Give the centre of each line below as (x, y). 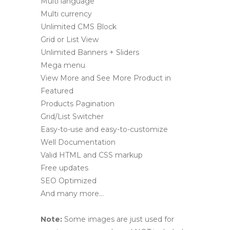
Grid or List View (70, 40)
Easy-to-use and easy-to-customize (104, 130)
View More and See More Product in (106, 78)
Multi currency (66, 14)
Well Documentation (78, 142)
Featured (57, 91)
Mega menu (63, 65)
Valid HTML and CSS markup (92, 155)
